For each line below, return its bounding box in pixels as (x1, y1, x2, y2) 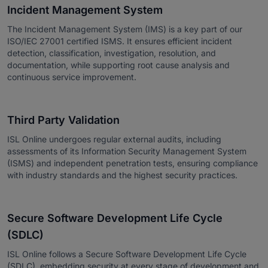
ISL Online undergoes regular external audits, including (7, 133, 221, 144)
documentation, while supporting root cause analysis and (7, 59, 230, 70)
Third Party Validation (7, 113, 120, 126)
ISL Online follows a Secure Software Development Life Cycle (7, 248, 246, 259)
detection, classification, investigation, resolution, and (7, 47, 216, 58)
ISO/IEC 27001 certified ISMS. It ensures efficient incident (7, 35, 232, 46)
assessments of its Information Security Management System (7, 145, 246, 156)
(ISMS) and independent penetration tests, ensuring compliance (7, 157, 258, 168)
